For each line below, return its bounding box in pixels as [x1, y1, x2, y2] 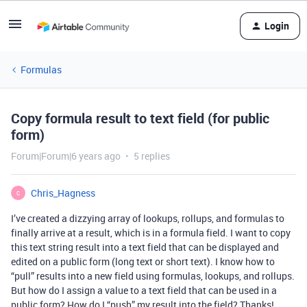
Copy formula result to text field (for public [11, 109, 269, 127]
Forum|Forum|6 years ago [11, 149, 121, 162]
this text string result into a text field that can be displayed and [11, 241, 279, 254]
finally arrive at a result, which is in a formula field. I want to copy [11, 226, 291, 239]
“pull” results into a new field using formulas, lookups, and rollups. [11, 269, 295, 282]
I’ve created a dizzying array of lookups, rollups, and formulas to [11, 212, 284, 225]
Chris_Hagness [31, 186, 95, 199]
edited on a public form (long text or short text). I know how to [11, 255, 275, 268]
